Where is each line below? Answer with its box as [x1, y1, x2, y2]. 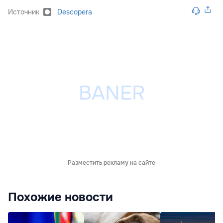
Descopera [57, 7, 92, 17]
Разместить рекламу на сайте [68, 159, 155, 167]
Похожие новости [8, 190, 113, 205]
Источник [8, 7, 39, 17]
